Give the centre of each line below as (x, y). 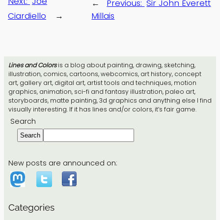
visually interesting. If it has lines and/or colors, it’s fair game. (102, 110)
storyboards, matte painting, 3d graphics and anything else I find (110, 101)
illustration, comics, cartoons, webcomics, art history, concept (105, 74)
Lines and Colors (32, 65)
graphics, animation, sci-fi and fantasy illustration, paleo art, (102, 92)
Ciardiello (27, 16)
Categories (31, 207)
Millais (103, 16)
